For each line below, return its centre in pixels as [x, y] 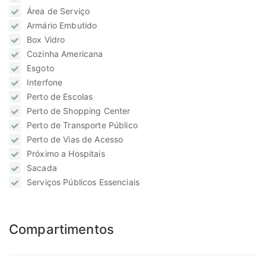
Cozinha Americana [65, 54]
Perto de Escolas [60, 97]
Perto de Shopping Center [79, 111]
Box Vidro [46, 40]
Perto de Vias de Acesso [75, 140]
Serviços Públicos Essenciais [83, 182]
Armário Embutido [62, 26]
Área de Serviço [58, 11]
